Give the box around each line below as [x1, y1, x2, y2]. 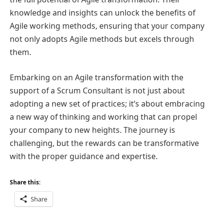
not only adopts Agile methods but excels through [10, 34, 194, 45]
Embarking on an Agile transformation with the [10, 72, 183, 83]
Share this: [10, 178, 40, 186]
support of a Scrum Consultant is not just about [10, 85, 185, 96]
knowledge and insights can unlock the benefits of [10, 7, 195, 18]
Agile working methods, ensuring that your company [10, 20, 204, 32]
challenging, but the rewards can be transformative [10, 138, 199, 148]
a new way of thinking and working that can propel [10, 111, 197, 122]
